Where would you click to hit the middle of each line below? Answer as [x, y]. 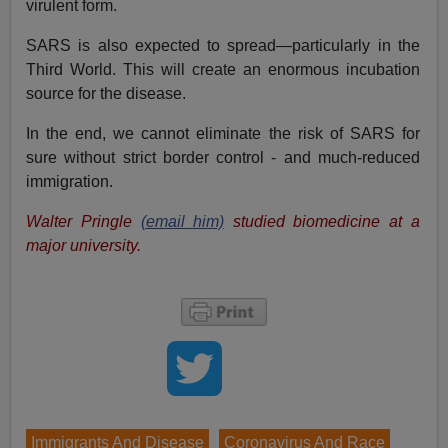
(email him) [182, 222]
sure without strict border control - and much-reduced [223, 158]
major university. [84, 246]
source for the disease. [106, 94]
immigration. [70, 182]
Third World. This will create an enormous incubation [223, 70]
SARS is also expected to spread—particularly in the [223, 46]
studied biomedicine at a [322, 222]
